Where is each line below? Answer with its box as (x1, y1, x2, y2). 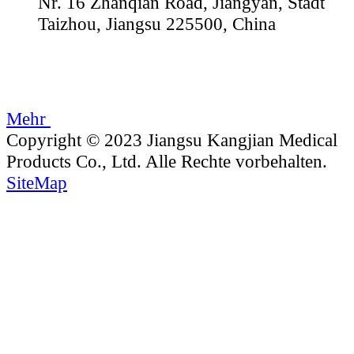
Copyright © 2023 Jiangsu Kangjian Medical (6, 129, 337, 150)
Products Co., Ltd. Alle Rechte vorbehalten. (6, 150, 327, 171)
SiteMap (6, 171, 67, 193)
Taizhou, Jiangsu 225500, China (38, 13, 276, 35)
